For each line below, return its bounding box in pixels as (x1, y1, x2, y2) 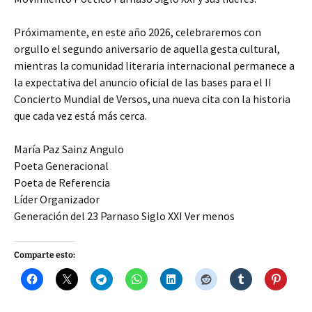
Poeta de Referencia (14, 175, 110, 190)
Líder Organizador (14, 192, 100, 207)
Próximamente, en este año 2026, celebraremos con (14, 25, 261, 40)
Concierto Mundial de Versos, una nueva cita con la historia (14, 92, 290, 107)
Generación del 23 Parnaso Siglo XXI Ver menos (14, 209, 246, 224)
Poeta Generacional (14, 159, 109, 173)
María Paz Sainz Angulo (14, 142, 124, 157)
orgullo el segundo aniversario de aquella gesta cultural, (14, 42, 280, 56)
